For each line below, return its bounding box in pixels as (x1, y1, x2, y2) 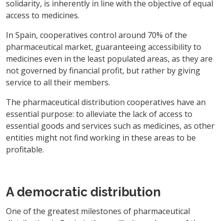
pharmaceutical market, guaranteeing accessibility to (6, 41, 201, 52)
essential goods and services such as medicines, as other (6, 120, 215, 131)
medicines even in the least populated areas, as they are (6, 53, 213, 64)
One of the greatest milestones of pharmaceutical (6, 205, 190, 217)
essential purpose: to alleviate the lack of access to (6, 108, 192, 119)
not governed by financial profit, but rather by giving (6, 65, 200, 76)
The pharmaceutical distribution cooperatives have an (6, 96, 206, 108)
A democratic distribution (6, 184, 161, 199)
